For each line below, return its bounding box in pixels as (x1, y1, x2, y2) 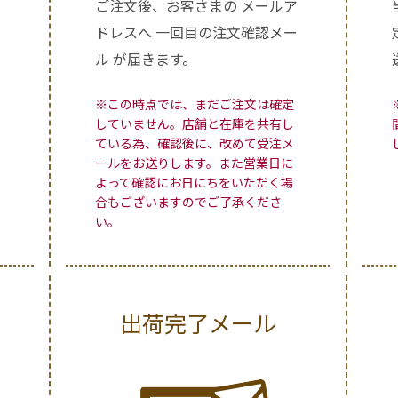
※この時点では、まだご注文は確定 (94, 95, 294, 114)
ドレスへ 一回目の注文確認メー (94, 21, 298, 44)
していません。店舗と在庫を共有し (94, 115, 294, 133)
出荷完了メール (120, 306, 276, 339)
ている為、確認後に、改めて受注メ (94, 134, 294, 153)
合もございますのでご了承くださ (94, 193, 282, 211)
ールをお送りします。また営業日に (94, 154, 293, 172)
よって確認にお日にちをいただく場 (94, 173, 293, 192)
